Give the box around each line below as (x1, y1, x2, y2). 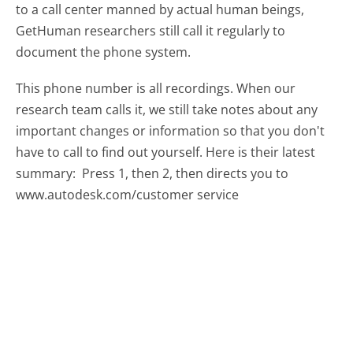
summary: (16, 165, 80, 183)
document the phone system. (16, 43, 191, 61)
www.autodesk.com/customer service (16, 186, 240, 204)
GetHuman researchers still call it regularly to (16, 22, 286, 40)
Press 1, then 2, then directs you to (82, 165, 289, 183)
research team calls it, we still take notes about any (16, 101, 318, 119)
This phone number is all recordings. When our (16, 80, 296, 98)
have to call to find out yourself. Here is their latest (16, 143, 316, 162)
